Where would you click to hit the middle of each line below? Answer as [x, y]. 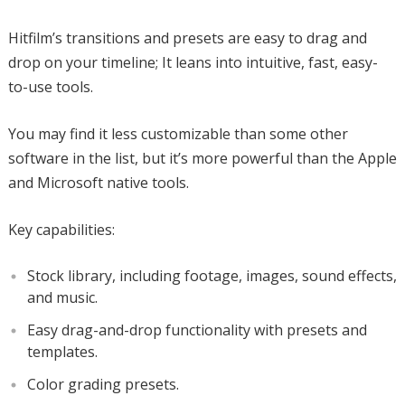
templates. [62, 351]
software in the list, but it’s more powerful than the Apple [202, 158]
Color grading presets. [103, 384]
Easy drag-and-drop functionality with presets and [197, 330]
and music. [62, 297]
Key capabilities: [61, 229]
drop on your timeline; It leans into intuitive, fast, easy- [193, 62]
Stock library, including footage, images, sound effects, [212, 275]
